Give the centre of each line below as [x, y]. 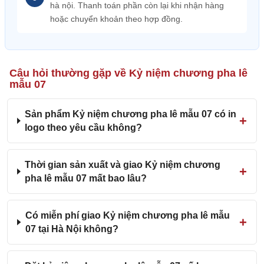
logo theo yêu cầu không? [84, 128]
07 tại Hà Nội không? [72, 229]
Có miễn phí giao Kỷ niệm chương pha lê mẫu [127, 215]
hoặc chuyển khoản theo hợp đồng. [116, 19]
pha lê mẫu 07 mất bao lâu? [86, 178]
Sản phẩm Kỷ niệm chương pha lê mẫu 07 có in [131, 114]
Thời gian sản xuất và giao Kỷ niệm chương [123, 165]
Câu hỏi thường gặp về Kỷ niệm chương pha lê [128, 73]
